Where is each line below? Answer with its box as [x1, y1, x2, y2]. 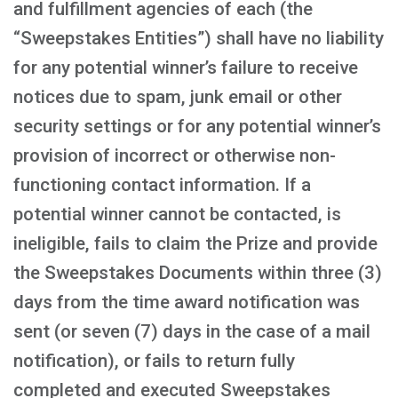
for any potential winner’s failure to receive [13, 57, 358, 78]
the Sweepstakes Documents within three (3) [13, 262, 382, 283]
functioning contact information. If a [13, 174, 311, 195]
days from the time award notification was [13, 291, 360, 313]
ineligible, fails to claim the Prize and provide [13, 233, 378, 254]
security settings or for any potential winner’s [13, 115, 381, 137]
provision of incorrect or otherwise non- [13, 145, 336, 166]
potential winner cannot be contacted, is [13, 203, 341, 225]
